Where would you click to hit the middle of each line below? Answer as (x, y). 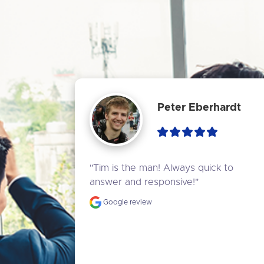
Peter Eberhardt (199, 108)
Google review (127, 202)
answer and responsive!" (144, 182)
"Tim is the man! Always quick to (161, 168)
